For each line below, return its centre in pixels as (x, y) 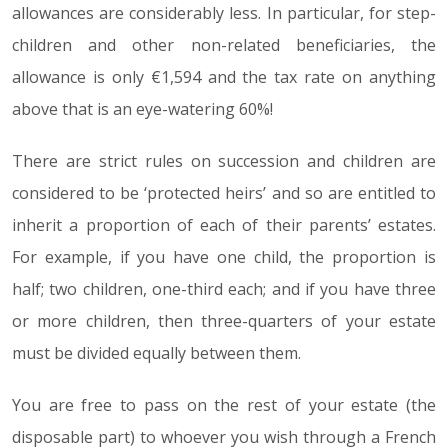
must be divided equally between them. (156, 353)
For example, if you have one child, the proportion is (224, 257)
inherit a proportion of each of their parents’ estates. (224, 225)
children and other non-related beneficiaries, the (224, 45)
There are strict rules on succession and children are (224, 161)
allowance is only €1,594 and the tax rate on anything (224, 77)
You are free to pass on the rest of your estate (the (224, 405)
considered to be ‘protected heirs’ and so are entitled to (224, 193)
